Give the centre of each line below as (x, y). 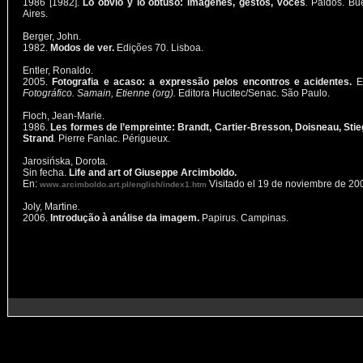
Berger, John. (53, 36)
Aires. (35, 14)
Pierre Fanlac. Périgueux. (113, 139)
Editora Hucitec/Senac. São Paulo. (253, 93)
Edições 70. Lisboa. (160, 48)
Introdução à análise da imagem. (125, 218)
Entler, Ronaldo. (58, 70)
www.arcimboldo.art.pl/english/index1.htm (123, 184)
